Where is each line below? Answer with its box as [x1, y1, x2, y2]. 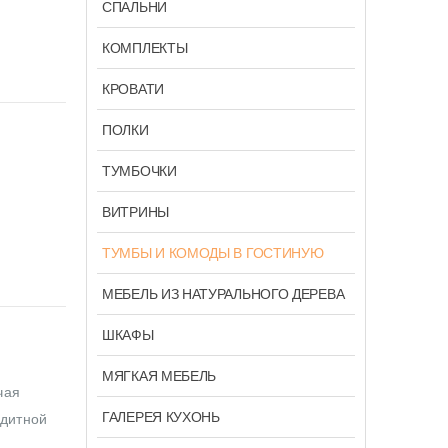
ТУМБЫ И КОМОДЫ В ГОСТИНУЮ [102, 244, 324, 261]
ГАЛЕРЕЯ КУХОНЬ [102, 408, 220, 425]
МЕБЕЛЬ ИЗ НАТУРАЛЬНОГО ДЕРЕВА [102, 285, 345, 302]
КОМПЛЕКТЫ [102, 39, 188, 56]
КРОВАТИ [102, 80, 164, 97]
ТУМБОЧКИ [102, 162, 177, 179]
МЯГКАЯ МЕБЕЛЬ [102, 367, 217, 384]
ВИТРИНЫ [102, 203, 169, 220]
